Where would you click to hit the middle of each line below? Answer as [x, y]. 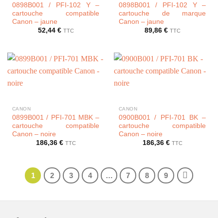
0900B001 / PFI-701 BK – [162, 117]
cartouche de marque [162, 13]
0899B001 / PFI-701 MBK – [56, 117]
